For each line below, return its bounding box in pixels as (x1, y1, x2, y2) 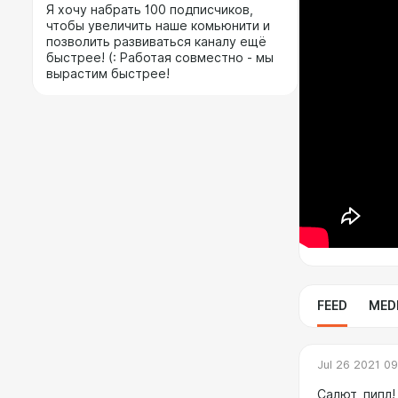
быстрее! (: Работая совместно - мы (46, 51, 274, 65)
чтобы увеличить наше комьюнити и (46, 19, 270, 33)
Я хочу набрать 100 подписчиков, (46, 3, 253, 17)
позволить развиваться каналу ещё (46, 35, 267, 49)
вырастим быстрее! (46, 67, 170, 81)
